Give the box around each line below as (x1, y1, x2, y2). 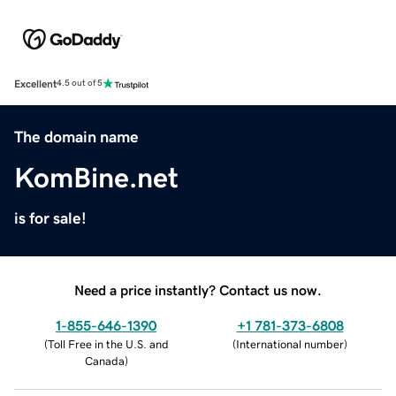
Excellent (14, 78, 57, 89)
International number (236, 338, 344, 350)
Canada (84, 354, 125, 367)
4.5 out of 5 (57, 79, 103, 88)
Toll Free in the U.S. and (47, 338, 169, 350)
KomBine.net (14, 163, 179, 192)
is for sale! (14, 209, 87, 226)
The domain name (14, 128, 139, 145)
